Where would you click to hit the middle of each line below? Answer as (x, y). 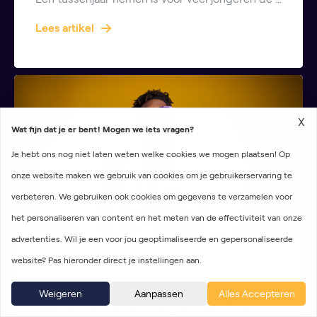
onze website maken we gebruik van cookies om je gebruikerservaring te (152, 175)
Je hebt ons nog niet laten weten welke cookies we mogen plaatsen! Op (151, 154)
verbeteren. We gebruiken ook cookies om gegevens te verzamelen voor (152, 196)
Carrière (62, 272)
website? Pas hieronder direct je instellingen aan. (106, 260)
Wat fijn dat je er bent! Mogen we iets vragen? (103, 129)
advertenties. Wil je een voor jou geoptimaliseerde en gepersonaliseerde (152, 239)
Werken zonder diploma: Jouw (149, 305)
